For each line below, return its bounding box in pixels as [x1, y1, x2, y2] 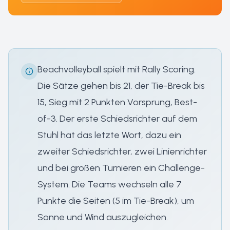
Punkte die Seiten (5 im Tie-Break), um [37, 195, 194, 206]
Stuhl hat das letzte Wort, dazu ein [37, 129, 181, 141]
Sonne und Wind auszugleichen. [37, 212, 168, 223]
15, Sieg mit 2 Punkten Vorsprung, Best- [37, 97, 197, 108]
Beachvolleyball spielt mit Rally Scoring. [37, 64, 196, 75]
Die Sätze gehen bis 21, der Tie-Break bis [37, 80, 205, 91]
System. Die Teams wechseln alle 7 [37, 179, 182, 190]
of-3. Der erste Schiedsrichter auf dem [37, 113, 197, 124]
